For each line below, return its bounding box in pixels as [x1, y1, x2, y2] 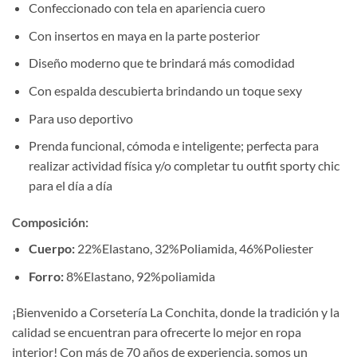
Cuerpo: [28, 240, 75, 256]
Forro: [28, 268, 64, 284]
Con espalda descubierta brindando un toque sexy [28, 83, 302, 98]
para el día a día [28, 178, 112, 194]
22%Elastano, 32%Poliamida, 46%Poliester [74, 240, 313, 256]
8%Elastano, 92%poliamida [63, 268, 215, 284]
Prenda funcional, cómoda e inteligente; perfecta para [28, 138, 319, 154]
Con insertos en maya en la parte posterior [28, 27, 260, 43]
